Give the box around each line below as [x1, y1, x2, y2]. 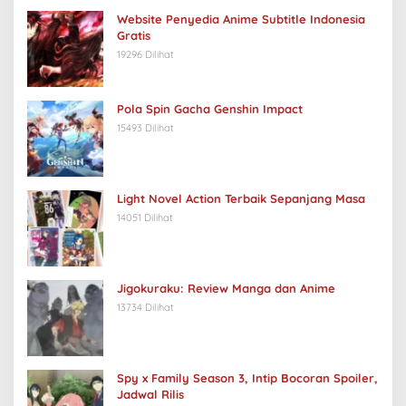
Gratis [117, 28, 150, 43]
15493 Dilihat [117, 121, 174, 135]
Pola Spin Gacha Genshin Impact [117, 101, 303, 117]
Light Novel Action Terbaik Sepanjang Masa [117, 191, 365, 207]
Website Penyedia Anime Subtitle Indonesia [117, 12, 365, 27]
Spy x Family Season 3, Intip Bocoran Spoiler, [117, 371, 378, 386]
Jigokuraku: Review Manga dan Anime [117, 281, 335, 296]
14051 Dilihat [117, 211, 173, 225]
